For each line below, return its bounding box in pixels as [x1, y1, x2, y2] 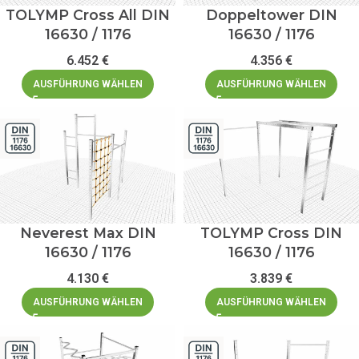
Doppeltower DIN [205, 6, 337, 23]
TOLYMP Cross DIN [200, 224, 342, 241]
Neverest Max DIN [19, 224, 156, 241]
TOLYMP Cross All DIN [6, 6, 170, 23]
